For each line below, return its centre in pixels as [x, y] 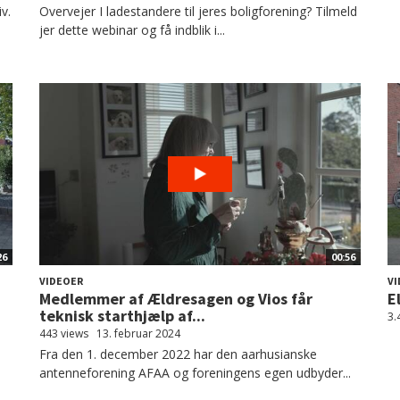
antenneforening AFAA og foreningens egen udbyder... [195, 373]
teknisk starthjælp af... [122, 316]
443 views [64, 333]
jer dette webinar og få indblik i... [132, 30]
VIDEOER [61, 281]
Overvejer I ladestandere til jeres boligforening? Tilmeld [198, 11]
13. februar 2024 [138, 333]
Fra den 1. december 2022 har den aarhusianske [178, 354]
